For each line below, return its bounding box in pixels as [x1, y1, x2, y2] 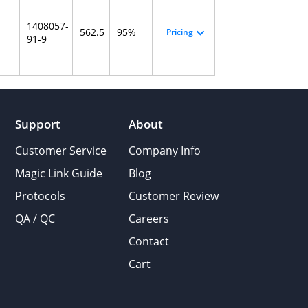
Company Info [128, 143, 201, 158]
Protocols [14, 188, 65, 203]
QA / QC [14, 211, 55, 226]
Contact [128, 234, 169, 249]
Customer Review [128, 188, 219, 203]
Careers [128, 211, 169, 226]
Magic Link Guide [14, 166, 102, 181]
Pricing [166, 26, 196, 38]
